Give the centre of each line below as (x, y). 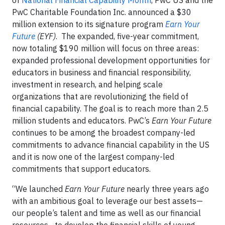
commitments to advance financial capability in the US (111, 145)
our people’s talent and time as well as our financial (106, 213)
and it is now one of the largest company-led (93, 157)
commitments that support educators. (84, 169)
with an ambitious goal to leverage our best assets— (107, 201)
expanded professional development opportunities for (111, 60)
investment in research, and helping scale (87, 84)
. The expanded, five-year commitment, (127, 36)
